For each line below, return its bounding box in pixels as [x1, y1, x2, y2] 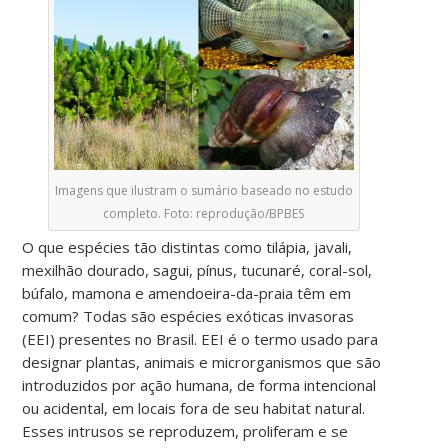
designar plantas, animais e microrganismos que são [22, 351, 382, 372]
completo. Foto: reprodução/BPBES [103, 204, 305, 222]
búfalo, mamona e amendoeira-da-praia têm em [22, 282, 352, 303]
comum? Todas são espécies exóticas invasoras [22, 305, 355, 326]
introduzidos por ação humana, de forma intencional [22, 374, 377, 395]
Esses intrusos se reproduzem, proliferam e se [22, 420, 349, 441]
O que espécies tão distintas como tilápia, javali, [22, 236, 353, 257]
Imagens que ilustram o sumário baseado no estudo [54, 181, 353, 199]
